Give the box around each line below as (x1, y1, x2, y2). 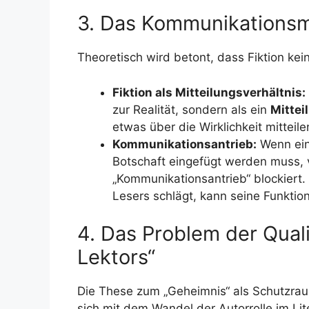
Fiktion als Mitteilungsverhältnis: (112, 85, 306, 99)
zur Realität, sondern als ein (112, 102, 270, 117)
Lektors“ (77, 245, 155, 269)
